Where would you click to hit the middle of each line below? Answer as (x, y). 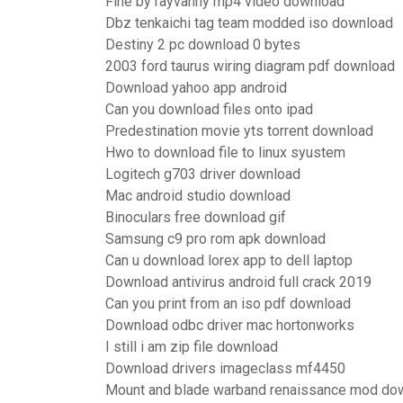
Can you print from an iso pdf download (228, 304)
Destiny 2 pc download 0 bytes (203, 45)
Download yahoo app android (196, 88)
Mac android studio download (198, 196)
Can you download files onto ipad (209, 109)
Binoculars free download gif (196, 217)
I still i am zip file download (192, 347)
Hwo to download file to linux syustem (225, 152)
